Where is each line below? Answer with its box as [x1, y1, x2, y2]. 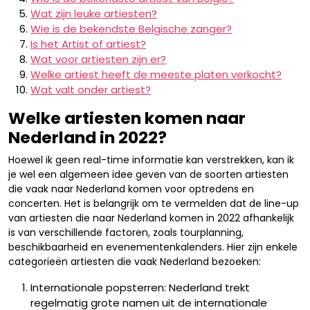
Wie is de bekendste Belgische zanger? [30, 21, 232, 36]
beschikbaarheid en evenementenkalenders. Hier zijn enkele [8, 240, 298, 254]
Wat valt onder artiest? [30, 82, 151, 97]
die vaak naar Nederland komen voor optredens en [8, 182, 254, 196]
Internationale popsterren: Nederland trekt [30, 280, 250, 295]
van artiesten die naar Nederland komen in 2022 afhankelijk [8, 211, 294, 225]
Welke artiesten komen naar [8, 107, 246, 129]
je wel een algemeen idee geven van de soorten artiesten [8, 167, 289, 181]
